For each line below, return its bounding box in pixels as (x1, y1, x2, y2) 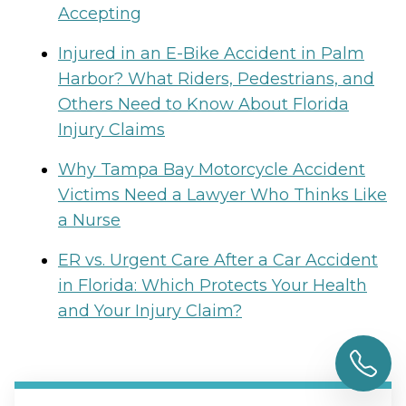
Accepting (58, 4, 141, 24)
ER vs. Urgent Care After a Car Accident (58, 250, 378, 271)
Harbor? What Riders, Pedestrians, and (58, 69, 374, 90)
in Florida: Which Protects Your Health (58, 275, 367, 296)
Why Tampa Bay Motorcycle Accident (58, 159, 365, 180)
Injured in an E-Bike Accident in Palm (58, 43, 364, 64)
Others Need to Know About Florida (58, 94, 349, 115)
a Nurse (58, 210, 121, 231)
